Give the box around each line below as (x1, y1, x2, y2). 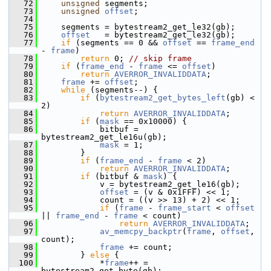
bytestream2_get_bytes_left (100, 93, 226, 102)
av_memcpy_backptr (100, 227, 182, 236)
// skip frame (129, 54, 192, 63)
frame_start (158, 203, 211, 212)
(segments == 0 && (71, 38, 163, 47)
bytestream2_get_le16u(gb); (41, 132, 167, 142)
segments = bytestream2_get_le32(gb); (37, 22, 235, 31)
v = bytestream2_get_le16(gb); (37, 180, 240, 189)
